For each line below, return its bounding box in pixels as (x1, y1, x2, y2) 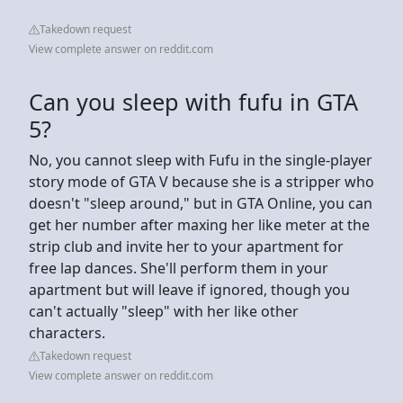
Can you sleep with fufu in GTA (29, 85, 358, 117)
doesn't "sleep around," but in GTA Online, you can (29, 193, 372, 213)
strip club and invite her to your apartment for (29, 236, 344, 256)
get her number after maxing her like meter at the (29, 214, 370, 235)
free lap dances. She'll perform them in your (29, 257, 328, 278)
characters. (29, 322, 109, 343)
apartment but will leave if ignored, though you (29, 279, 350, 300)
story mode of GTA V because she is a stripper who (29, 171, 374, 192)
